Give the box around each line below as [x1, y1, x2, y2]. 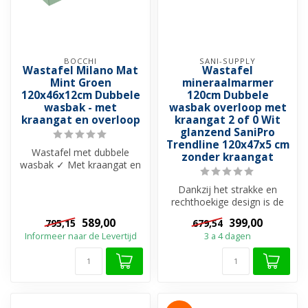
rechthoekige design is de [171, 195, 284, 208]
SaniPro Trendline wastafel [168, 207, 287, 221]
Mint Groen [49, 75, 111, 90]
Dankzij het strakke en [178, 182, 277, 196]
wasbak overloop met [168, 100, 287, 115]
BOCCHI [64, 55, 97, 66]
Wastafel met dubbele [32, 145, 129, 159]
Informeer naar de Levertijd [24, 230, 137, 243]
